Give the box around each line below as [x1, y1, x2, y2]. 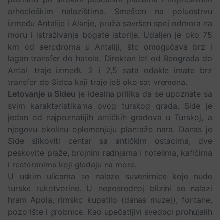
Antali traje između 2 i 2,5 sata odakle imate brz [8, 65, 212, 76]
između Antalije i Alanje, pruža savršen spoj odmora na [8, 18, 212, 28]
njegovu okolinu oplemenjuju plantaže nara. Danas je [8, 124, 212, 135]
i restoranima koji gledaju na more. [8, 160, 137, 170]
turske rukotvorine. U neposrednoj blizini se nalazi [8, 183, 212, 193]
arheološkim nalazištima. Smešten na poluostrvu [8, 6, 212, 17]
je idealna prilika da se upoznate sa [75, 89, 213, 99]
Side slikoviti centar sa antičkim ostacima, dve [8, 136, 212, 146]
